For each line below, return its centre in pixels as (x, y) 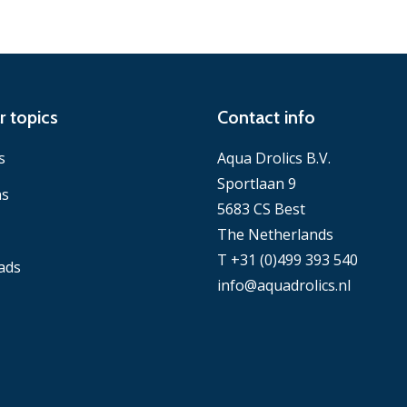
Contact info (266, 117)
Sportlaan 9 (257, 183)
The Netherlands (275, 234)
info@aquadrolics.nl (284, 285)
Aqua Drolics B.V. (274, 158)
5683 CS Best (261, 208)
